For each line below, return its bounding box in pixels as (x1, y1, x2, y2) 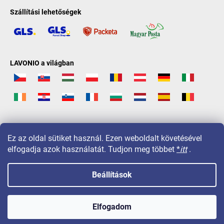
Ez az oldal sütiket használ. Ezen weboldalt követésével (7, 133, 202, 143)
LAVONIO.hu (79, 181, 120, 189)
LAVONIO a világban (10, 59, 74, 67)
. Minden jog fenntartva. (120, 181, 198, 189)
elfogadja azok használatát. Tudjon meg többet (7, 144, 176, 154)
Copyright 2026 (26, 181, 76, 189)
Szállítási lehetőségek (10, 7, 81, 16)
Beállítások (92, 170, 132, 179)
